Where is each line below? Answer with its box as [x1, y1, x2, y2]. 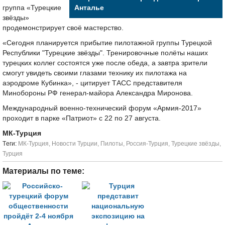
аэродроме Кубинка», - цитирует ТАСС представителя [3, 79, 182, 87]
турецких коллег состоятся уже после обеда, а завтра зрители [3, 59, 207, 67]
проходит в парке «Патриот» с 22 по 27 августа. [3, 115, 161, 122]
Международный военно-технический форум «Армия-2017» [3, 104, 201, 112]
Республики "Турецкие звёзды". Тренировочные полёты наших [3, 49, 208, 57]
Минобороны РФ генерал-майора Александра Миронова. [3, 89, 193, 97]
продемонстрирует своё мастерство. [3, 24, 124, 32]
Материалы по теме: [3, 167, 84, 175]
